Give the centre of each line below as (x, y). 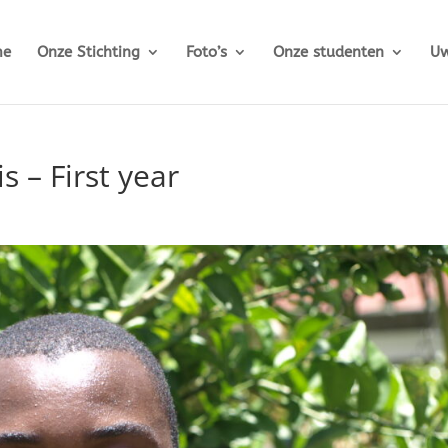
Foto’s (206, 52)
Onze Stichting (88, 52)
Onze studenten (328, 52)
